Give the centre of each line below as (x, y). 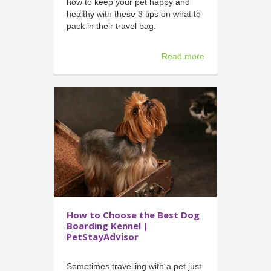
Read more (183, 57)
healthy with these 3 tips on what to (134, 14)
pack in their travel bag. (111, 26)
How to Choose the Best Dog (133, 215)
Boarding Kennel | (107, 226)
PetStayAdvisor (103, 237)
